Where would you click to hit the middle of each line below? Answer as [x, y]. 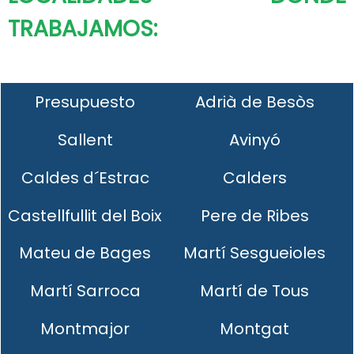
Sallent [85, 139]
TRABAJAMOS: [82, 29]
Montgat [255, 328]
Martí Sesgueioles [255, 253]
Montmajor [85, 328]
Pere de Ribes [254, 215]
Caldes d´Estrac [85, 177]
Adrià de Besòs [254, 102]
